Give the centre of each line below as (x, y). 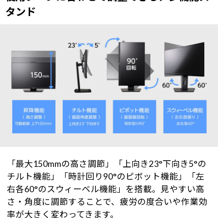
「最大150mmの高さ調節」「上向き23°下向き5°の (107, 164)
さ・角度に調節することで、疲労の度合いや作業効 (107, 202)
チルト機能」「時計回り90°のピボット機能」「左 (106, 177)
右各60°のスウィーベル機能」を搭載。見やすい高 (106, 189)
